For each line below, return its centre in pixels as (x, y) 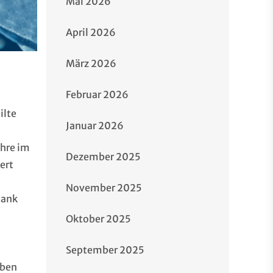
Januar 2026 (95, 126)
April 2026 (91, 32)
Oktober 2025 (98, 219)
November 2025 (104, 188)
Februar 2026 (97, 94)
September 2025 (105, 250)
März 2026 (91, 63)
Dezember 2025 (103, 157)
